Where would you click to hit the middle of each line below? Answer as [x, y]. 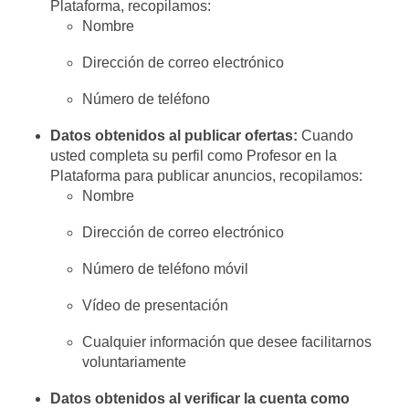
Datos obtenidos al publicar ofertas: [174, 136]
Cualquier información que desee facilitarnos [227, 342]
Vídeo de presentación [156, 305]
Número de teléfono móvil [166, 269]
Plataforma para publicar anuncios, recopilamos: [207, 176]
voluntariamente [135, 362]
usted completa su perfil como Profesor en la [194, 156]
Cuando [326, 136]
